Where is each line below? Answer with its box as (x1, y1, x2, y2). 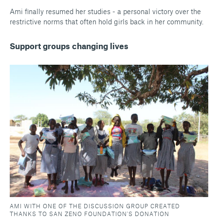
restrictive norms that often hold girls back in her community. (10, 17, 203, 26)
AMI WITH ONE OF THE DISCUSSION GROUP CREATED (10, 202, 180, 210)
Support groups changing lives (10, 41, 128, 51)
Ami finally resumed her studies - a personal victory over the (10, 7, 201, 16)
